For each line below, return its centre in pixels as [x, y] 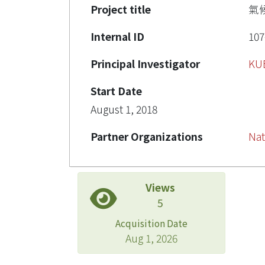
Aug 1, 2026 [151, 238]
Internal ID [117, 36]
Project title [121, 9]
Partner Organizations [147, 136]
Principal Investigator [145, 64]
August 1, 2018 [124, 109]
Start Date [116, 91]
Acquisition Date [151, 223]
